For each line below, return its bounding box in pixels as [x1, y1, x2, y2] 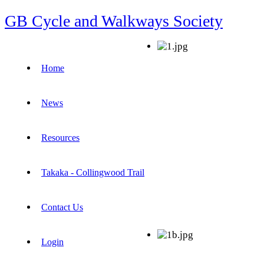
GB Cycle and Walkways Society [5, 12, 223, 30]
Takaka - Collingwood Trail [41, 167, 144, 177]
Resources [41, 132, 80, 143]
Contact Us [41, 202, 83, 212]
